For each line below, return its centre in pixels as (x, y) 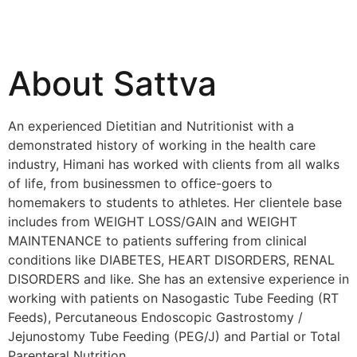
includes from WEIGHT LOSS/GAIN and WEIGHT (153, 222)
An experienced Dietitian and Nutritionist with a (151, 126)
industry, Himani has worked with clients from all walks (174, 164)
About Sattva (112, 83)
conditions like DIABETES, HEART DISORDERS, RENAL (171, 260)
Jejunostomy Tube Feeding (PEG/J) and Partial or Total (174, 336)
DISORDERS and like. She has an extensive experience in (178, 279)
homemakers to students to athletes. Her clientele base (175, 202)
